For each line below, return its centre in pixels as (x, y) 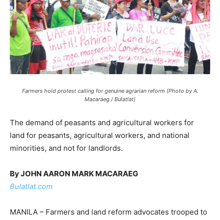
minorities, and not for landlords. (66, 148)
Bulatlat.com (31, 186)
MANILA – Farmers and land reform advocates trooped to (109, 212)
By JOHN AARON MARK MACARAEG (74, 174)
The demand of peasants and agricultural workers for (102, 123)
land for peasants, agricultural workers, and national (100, 135)
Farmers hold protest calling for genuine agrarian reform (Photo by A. (110, 91)
